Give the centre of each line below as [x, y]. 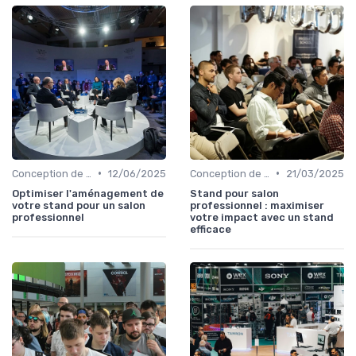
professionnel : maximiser [257, 205]
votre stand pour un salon [79, 205]
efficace [211, 229]
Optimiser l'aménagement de [88, 193]
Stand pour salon [234, 193]
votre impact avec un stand [262, 217]
